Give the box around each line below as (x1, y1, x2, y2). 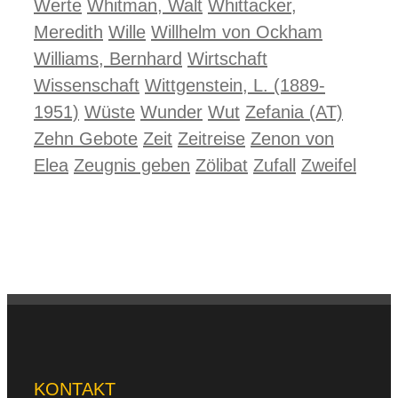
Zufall (253, 155, 296, 175)
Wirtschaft (187, 49, 267, 68)
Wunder (140, 102, 203, 122)
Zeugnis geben (74, 155, 190, 175)
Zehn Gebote (34, 129, 138, 148)
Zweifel (301, 155, 356, 175)
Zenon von (251, 129, 334, 148)
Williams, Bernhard (34, 49, 182, 68)
